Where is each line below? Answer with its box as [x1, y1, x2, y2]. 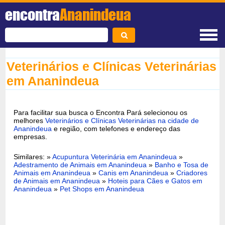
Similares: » [14, 152, 53, 161]
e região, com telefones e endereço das [52, 124, 181, 133]
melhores [14, 116, 46, 125]
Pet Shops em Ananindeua [60, 184, 145, 193]
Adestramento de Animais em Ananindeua [14, 160, 147, 169]
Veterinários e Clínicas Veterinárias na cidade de [45, 116, 199, 125]
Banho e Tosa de [155, 160, 209, 169]
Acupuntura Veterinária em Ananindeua [52, 152, 177, 161]
